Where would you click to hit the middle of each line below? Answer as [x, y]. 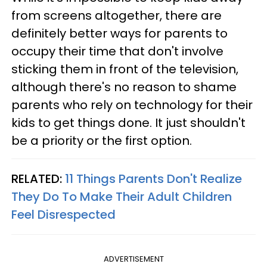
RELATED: [38, 179]
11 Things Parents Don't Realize [153, 179]
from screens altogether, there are [117, 16]
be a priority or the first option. [102, 141]
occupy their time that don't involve [117, 52]
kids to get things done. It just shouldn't [128, 123]
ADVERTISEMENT [133, 259]
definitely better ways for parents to [119, 34]
